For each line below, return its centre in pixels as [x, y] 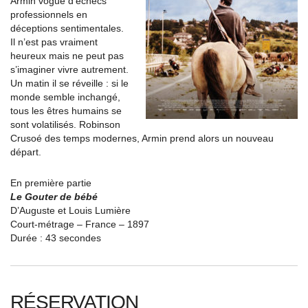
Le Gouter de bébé [54, 197]
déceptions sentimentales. [67, 28]
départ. [26, 152]
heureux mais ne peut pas [67, 56]
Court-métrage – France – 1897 [80, 224]
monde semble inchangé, [65, 97]
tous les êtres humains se [66, 111]
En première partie [51, 183]
